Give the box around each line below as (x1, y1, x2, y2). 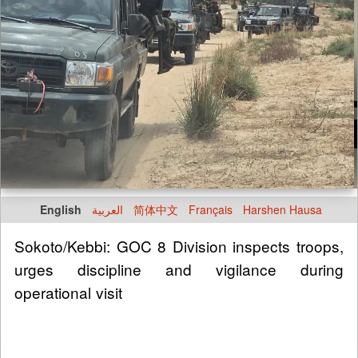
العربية (92, 201, 123, 218)
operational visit (14, 281, 122, 304)
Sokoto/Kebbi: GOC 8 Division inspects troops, (14, 235, 344, 257)
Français (189, 201, 233, 218)
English (40, 201, 82, 218)
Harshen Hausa (243, 201, 322, 218)
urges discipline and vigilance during (14, 258, 344, 280)
